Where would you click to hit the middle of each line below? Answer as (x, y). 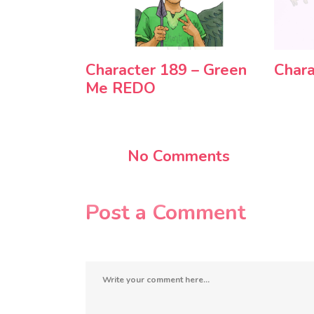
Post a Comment (166, 212)
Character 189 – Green (166, 70)
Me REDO (121, 88)
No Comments (179, 156)
